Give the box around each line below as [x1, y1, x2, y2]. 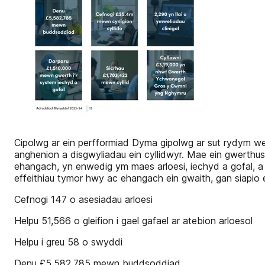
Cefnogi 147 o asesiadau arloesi [14, 193, 153, 205]
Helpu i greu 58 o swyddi [14, 236, 122, 248]
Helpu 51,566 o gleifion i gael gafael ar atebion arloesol [14, 215, 253, 227]
